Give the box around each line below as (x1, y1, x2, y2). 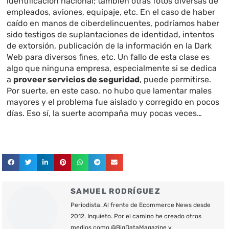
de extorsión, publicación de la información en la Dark (7, 40, 212, 51)
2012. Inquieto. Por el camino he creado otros (71, 213, 202, 220)
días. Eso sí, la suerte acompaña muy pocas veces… (7, 108, 202, 118)
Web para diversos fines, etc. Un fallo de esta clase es (7, 52, 210, 62)
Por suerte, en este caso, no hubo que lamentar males (7, 85, 212, 96)
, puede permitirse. (140, 74, 212, 84)
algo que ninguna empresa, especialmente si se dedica (7, 63, 217, 73)
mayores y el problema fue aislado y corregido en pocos (7, 97, 220, 107)
